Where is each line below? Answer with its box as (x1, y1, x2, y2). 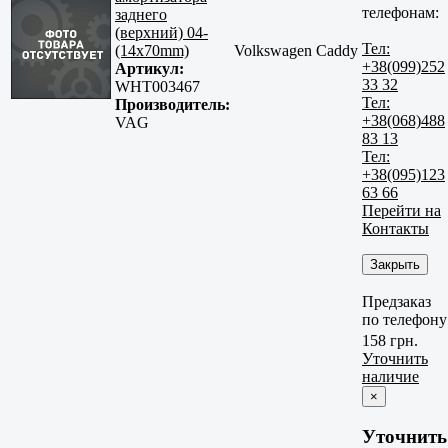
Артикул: (115, 60, 184, 78)
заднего (115, 6, 167, 24)
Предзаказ (362, 292, 431, 310)
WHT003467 (115, 78, 200, 96)
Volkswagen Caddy (234, 42, 358, 60)
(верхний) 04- (115, 24, 208, 42)
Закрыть (370, 256, 420, 272)
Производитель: (115, 96, 230, 114)
